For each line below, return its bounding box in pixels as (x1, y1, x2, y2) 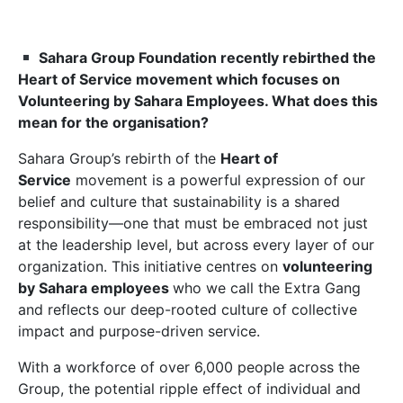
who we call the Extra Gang (173, 279, 361, 297)
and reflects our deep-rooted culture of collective (18, 300, 357, 318)
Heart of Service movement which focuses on (18, 70, 340, 88)
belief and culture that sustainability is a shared (18, 193, 340, 210)
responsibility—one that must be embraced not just (18, 214, 368, 232)
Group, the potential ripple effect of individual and (18, 380, 361, 398)
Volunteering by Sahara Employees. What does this (18, 92, 378, 110)
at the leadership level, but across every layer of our (18, 236, 374, 254)
